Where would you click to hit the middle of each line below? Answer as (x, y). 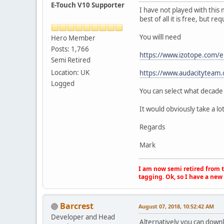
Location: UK (70, 72)
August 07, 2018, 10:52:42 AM (176, 206)
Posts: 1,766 (70, 49)
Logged (63, 83)
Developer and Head (83, 217)
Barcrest (77, 206)
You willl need (160, 37)
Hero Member (73, 38)
